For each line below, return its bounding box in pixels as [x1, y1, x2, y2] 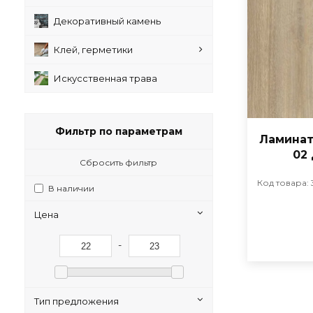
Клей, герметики [53, 44, 133, 55]
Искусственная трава [54, 73, 158, 84]
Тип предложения [34, 296, 119, 307]
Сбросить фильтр [80, 157, 158, 168]
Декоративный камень [53, 15, 161, 27]
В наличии [48, 183, 95, 194]
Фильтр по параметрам [54, 125, 182, 138]
